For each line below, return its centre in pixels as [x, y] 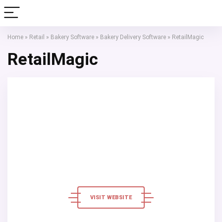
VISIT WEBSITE [111, 197]
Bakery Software [72, 37]
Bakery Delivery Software [133, 37]
